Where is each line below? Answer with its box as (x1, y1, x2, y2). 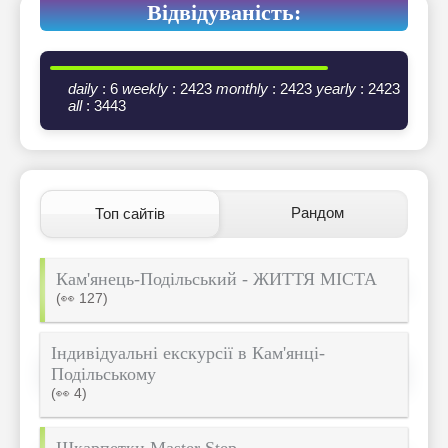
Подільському (51, 364, 156, 385)
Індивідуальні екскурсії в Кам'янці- (51, 343, 325, 364)
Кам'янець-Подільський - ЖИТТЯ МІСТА (56, 269, 377, 290)
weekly (122, 80, 168, 98)
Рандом (291, 204, 345, 222)
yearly (316, 80, 356, 98)
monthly (216, 80, 268, 98)
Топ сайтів (95, 205, 166, 223)
